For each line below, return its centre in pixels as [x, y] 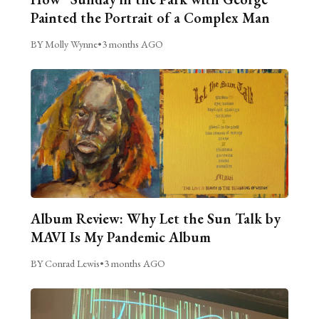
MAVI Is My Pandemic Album [120, 237]
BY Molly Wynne [64, 43]
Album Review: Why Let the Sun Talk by [155, 218]
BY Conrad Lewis [65, 263]
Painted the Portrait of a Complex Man [152, 17]
